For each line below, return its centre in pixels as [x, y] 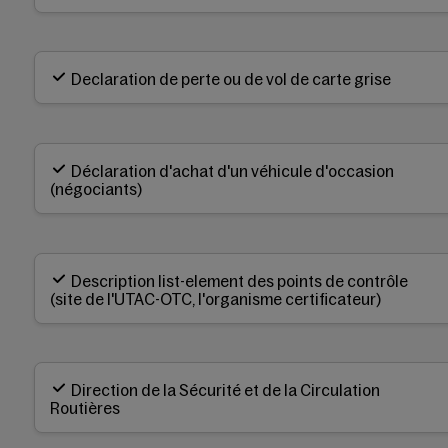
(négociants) [96, 188]
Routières [85, 408]
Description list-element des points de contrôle [239, 280]
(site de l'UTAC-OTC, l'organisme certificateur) [215, 298]
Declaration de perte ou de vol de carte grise [231, 79]
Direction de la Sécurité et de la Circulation [225, 390]
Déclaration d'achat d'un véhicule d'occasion [232, 170]
